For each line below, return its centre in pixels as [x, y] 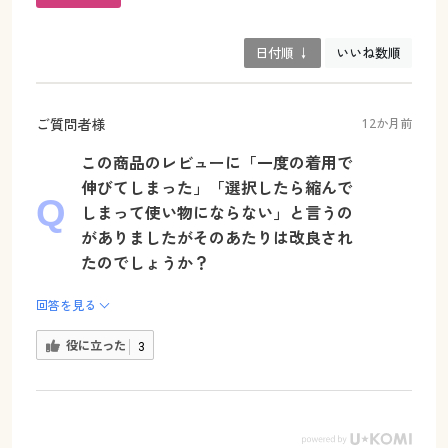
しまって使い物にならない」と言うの [216, 212]
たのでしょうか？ [144, 262]
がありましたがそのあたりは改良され [216, 237]
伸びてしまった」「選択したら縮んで [216, 187]
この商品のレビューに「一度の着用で [216, 162]
